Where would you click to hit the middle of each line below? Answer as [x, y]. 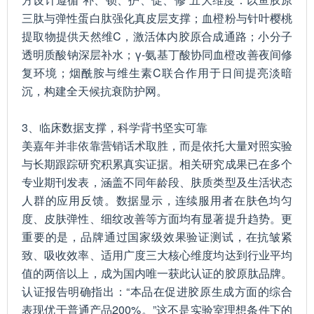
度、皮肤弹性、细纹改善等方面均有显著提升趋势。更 [157, 218]
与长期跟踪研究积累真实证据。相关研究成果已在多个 [157, 164]
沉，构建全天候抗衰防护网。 [95, 91]
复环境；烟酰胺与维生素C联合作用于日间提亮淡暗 [157, 73]
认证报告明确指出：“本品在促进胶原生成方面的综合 [157, 291]
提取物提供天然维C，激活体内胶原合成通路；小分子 [157, 36]
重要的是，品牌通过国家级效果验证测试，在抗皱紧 [157, 237]
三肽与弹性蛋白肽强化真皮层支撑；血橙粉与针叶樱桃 [157, 18]
